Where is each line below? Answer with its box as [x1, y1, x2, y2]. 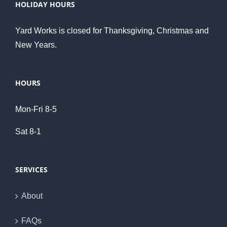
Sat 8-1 [15, 127, 41, 136]
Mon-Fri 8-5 [15, 104, 57, 113]
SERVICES [15, 164, 48, 174]
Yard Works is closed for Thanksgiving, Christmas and [15, 26, 209, 35]
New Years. [15, 40, 57, 49]
